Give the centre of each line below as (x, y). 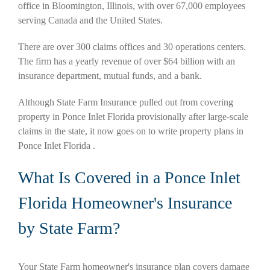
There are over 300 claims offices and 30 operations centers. (132, 47)
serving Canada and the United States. (90, 20)
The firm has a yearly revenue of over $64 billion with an (127, 61)
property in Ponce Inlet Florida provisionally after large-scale (133, 117)
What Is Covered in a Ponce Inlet (129, 178)
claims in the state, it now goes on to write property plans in (131, 131)
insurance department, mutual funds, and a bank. (110, 76)
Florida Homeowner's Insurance (125, 203)
